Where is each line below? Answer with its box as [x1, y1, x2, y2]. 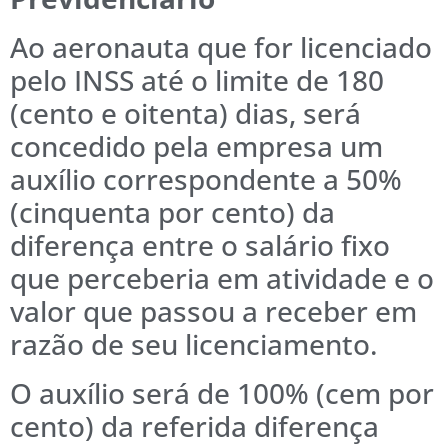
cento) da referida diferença [10, 407, 379, 446]
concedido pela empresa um [10, 127, 383, 166]
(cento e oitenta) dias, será [10, 94, 361, 133]
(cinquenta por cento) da [10, 193, 335, 232]
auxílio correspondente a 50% [10, 160, 402, 199]
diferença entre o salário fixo [10, 226, 390, 265]
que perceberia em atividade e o [10, 259, 434, 298]
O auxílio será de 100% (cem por [10, 374, 434, 413]
